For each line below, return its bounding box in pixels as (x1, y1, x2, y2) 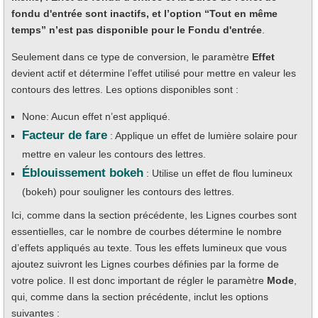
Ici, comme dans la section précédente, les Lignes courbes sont (11, 209, 297, 221)
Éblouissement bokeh (22, 165, 143, 180)
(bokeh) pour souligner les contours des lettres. (22, 185, 234, 197)
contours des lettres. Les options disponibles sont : (11, 83, 238, 95)
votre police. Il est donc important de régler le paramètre (11, 274, 267, 286)
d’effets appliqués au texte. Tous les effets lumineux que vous (11, 241, 287, 253)
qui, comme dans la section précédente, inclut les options (11, 290, 268, 302)
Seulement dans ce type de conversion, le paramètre (11, 50, 252, 62)
